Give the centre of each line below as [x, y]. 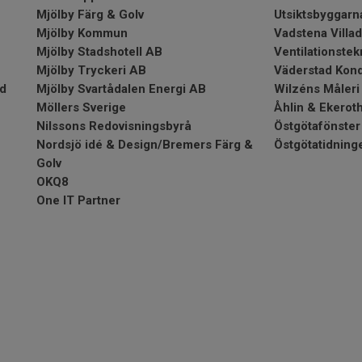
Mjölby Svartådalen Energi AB [121, 89]
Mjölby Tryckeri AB [91, 70]
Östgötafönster [317, 126]
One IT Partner [78, 200]
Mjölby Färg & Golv [90, 15]
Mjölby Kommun [82, 33]
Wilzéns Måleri [317, 89]
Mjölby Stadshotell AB [99, 52]
